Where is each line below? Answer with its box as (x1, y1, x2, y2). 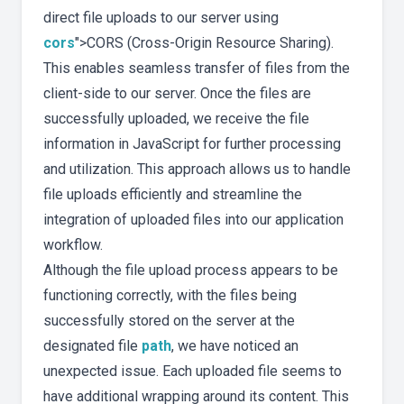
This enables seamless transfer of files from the (43, 60, 350, 78)
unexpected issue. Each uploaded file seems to (43, 363, 342, 381)
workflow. (43, 236, 103, 254)
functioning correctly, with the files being (43, 287, 297, 305)
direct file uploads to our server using (43, 9, 279, 27)
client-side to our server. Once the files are (43, 85, 311, 103)
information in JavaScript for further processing (43, 135, 341, 153)
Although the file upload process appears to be (43, 262, 338, 280)
